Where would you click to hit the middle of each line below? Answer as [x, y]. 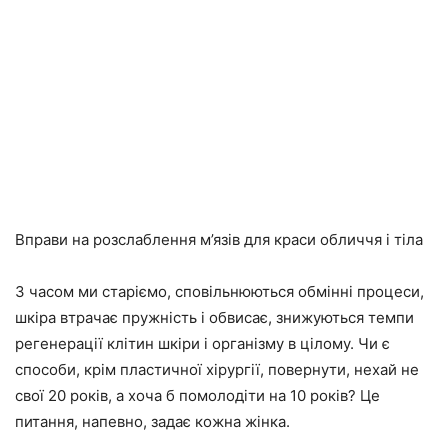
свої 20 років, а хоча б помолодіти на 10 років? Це [197, 396]
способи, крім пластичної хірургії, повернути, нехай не [217, 370]
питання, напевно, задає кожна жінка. [152, 422]
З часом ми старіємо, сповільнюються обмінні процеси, [219, 292]
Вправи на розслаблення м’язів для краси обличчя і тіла [219, 240]
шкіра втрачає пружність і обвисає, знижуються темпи [214, 318]
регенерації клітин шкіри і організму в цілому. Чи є [202, 344]
